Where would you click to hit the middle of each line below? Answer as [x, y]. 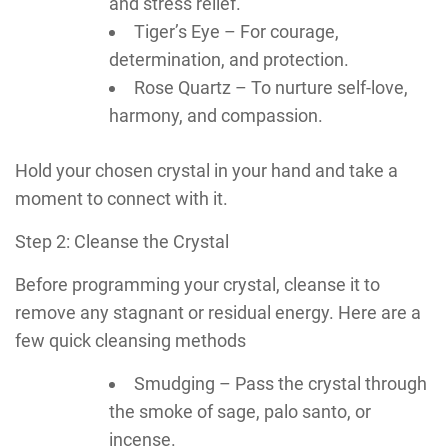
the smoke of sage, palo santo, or [240, 411]
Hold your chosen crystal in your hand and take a [206, 170]
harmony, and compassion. [216, 115]
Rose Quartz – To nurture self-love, [271, 87]
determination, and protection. [229, 59]
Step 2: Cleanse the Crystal [122, 241]
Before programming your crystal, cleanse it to [197, 284]
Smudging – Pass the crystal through [280, 383]
